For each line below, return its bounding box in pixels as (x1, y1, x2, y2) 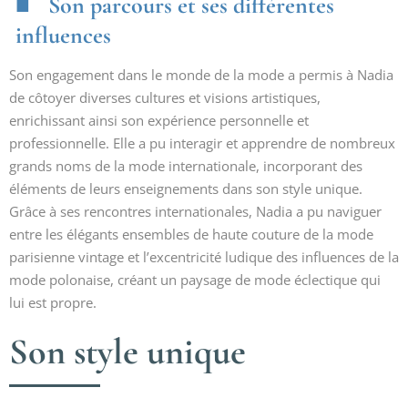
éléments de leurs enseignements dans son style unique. (9, 179, 362, 198)
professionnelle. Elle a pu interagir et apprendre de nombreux (9, 134, 395, 152)
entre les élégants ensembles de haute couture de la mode (9, 225, 373, 243)
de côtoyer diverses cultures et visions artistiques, (9, 88, 321, 107)
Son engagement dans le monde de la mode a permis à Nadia (9, 66, 393, 84)
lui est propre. (9, 293, 97, 311)
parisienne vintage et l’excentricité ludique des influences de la (9, 248, 399, 266)
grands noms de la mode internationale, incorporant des (9, 157, 362, 175)
